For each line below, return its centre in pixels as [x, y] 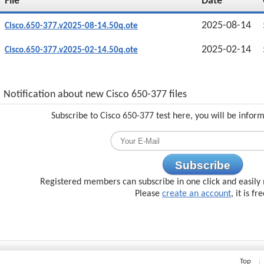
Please [148, 194]
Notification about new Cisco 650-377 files [95, 95]
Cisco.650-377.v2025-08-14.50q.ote [71, 26]
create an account [197, 194]
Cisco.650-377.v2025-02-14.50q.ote [71, 50]
